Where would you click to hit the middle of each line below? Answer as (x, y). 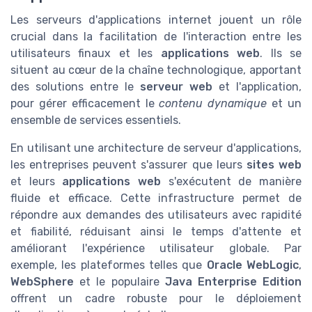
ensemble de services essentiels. (96, 120)
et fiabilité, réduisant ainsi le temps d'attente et (156, 232)
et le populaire (119, 282)
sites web (274, 165)
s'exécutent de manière (232, 182)
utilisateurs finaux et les (86, 54)
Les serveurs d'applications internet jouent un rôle (156, 20)
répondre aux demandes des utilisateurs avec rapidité (156, 215)
